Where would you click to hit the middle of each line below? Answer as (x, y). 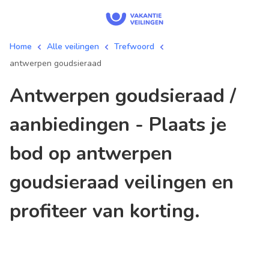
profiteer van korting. (105, 211)
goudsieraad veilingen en (122, 182)
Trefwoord (134, 47)
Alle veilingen (73, 47)
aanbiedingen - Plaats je (118, 125)
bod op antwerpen (91, 153)
